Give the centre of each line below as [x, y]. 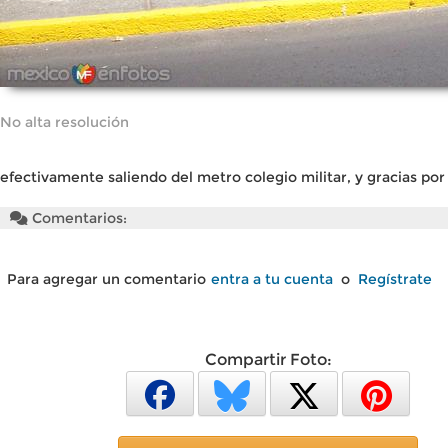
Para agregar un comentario [106, 279]
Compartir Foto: [268, 359]
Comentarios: [77, 218]
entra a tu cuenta [272, 279]
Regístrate [395, 279]
